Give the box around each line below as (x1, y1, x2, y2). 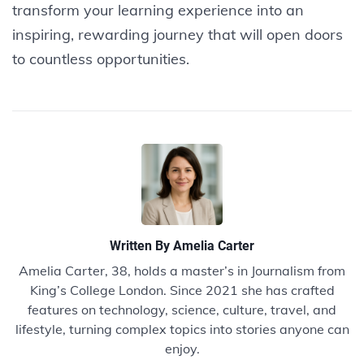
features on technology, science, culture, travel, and (28, 301, 336, 318)
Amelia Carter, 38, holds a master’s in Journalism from (19, 262, 345, 279)
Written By (110, 237, 173, 253)
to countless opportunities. (12, 49, 189, 68)
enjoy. (164, 340, 200, 357)
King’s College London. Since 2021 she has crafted (29, 281, 335, 298)
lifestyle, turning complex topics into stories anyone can (15, 320, 349, 337)
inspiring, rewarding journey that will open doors (12, 24, 343, 44)
